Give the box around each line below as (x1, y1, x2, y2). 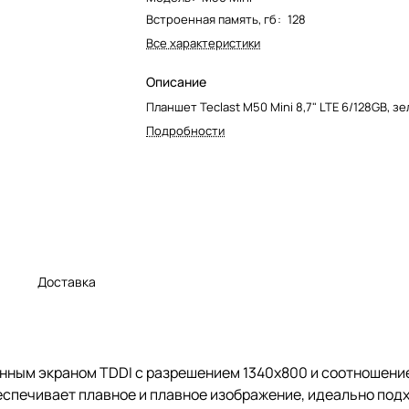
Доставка (37, 272, 96, 290)
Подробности (146, 121, 225, 139)
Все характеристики (146, 34, 260, 51)
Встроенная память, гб (146, 10, 277, 27)
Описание (146, 72, 206, 90)
